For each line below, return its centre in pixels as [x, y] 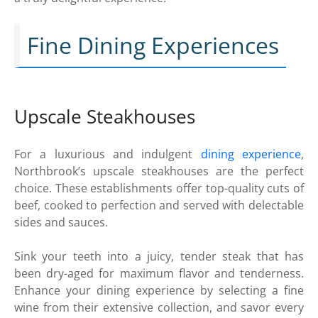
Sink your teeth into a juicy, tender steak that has [159, 256]
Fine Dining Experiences [153, 45]
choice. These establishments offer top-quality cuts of [159, 188]
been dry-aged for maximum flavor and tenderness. [159, 273]
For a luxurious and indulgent [108, 154]
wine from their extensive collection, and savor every [159, 307]
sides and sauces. [61, 222]
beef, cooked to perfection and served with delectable [159, 205]
